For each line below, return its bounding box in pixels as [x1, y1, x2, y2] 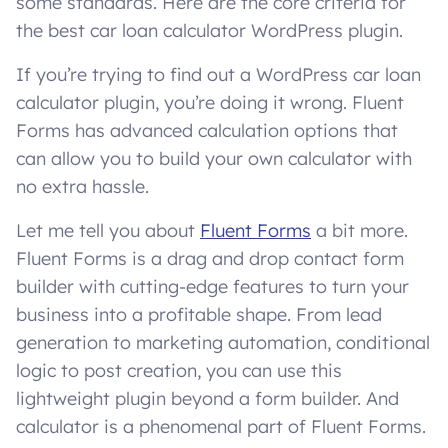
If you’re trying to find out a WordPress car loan [16, 63, 421, 87]
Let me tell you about [16, 219, 200, 243]
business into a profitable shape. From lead [16, 303, 382, 327]
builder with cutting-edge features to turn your [16, 275, 409, 299]
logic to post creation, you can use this [16, 359, 342, 383]
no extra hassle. [16, 175, 149, 199]
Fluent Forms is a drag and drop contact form [16, 247, 404, 271]
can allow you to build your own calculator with [16, 147, 412, 171]
